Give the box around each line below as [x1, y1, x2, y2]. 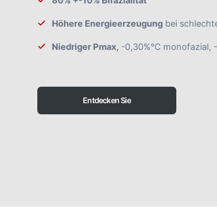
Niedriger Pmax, [52, 42, 119, 52]
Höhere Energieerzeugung [52, 18, 163, 29]
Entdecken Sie [83, 95, 131, 106]
